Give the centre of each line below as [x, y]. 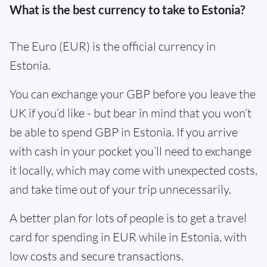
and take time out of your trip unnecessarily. [120, 189]
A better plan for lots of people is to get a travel [128, 218]
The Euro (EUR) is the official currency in [113, 46]
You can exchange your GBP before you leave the [133, 94]
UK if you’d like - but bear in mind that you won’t [131, 113]
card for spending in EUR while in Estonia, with [128, 237]
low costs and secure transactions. [97, 256]
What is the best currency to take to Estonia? [127, 10]
